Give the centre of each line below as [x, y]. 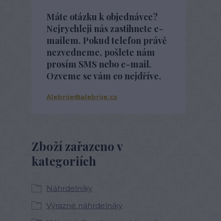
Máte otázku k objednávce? [102, 17]
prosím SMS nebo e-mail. [99, 64]
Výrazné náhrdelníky [84, 205]
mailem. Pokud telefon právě [107, 40]
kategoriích [64, 161]
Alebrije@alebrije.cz [82, 97]
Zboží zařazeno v [77, 146]
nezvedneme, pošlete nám [101, 52]
